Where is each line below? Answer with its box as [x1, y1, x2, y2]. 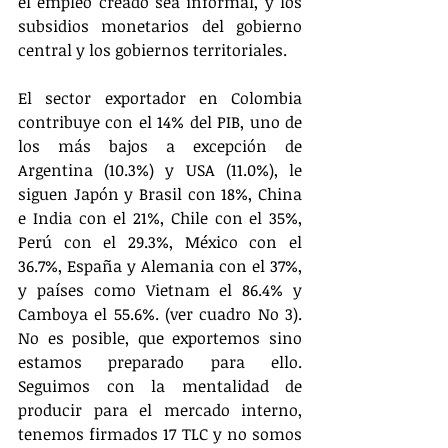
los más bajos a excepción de [18, 135, 302, 158]
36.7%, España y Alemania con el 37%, [18, 255, 302, 278]
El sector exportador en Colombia [18, 87, 302, 110]
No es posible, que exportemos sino [18, 327, 302, 350]
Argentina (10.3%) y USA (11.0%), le [18, 159, 302, 182]
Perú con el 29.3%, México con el [18, 231, 302, 254]
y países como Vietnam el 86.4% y [18, 279, 302, 302]
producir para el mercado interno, [18, 399, 302, 422]
